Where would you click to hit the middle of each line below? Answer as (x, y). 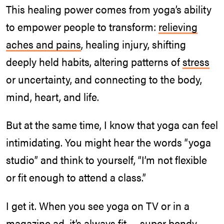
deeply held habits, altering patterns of (94, 61)
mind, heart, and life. (52, 96)
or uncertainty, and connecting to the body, (104, 79)
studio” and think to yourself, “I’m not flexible (106, 160)
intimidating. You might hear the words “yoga (108, 142)
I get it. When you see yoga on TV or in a (98, 205)
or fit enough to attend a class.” (76, 177)
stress (196, 61)
